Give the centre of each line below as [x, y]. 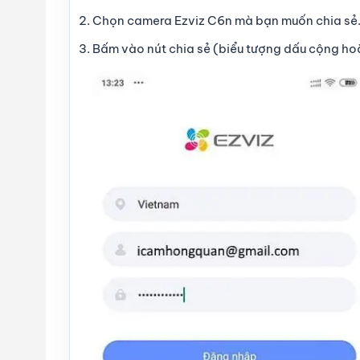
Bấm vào [120, 48]
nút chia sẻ [179, 48]
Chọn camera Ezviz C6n [162, 20]
